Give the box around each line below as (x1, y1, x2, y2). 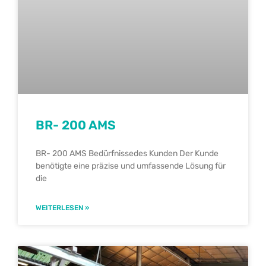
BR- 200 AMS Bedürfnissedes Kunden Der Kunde (36, 148, 218, 159)
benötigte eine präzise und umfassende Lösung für (36, 161, 226, 172)
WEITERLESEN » (36, 204, 89, 213)
